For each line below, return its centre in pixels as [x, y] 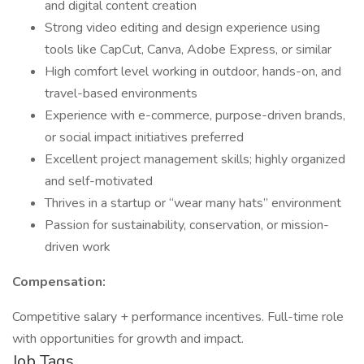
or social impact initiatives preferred [144, 137]
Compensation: [59, 282]
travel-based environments [121, 93]
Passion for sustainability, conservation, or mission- [187, 225]
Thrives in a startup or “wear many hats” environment [193, 203]
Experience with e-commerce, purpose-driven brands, [195, 115]
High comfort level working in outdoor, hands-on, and [193, 71]
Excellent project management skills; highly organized [195, 159]
